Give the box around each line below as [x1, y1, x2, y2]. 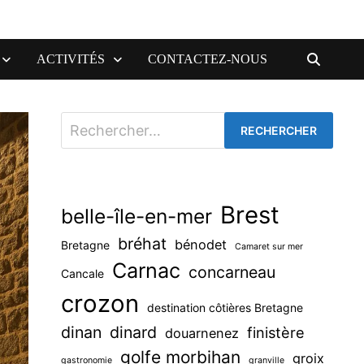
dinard [109, 323, 157, 343]
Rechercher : [59, 114, 148, 132]
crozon [60, 289, 139, 318]
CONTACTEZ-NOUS [148, 52, 268, 67]
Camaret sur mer [234, 241, 303, 253]
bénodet [174, 236, 227, 253]
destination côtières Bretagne [146, 301, 303, 315]
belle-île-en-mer [60, 204, 212, 229]
